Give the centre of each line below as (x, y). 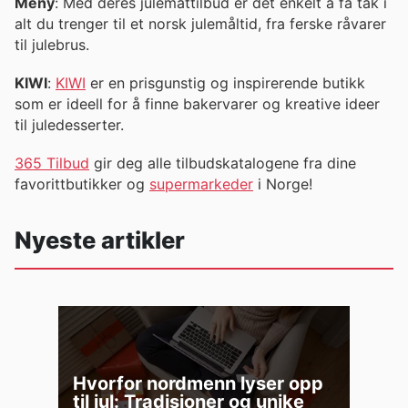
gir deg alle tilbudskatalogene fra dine (223, 163)
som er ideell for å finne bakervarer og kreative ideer (197, 104)
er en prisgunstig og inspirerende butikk (225, 83)
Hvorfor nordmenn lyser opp (198, 383)
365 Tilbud (52, 163)
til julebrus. (52, 45)
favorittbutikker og (82, 184)
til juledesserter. (69, 125)
